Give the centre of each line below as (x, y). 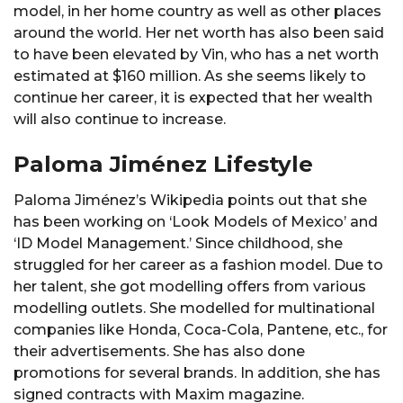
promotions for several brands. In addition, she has (197, 373)
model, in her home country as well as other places (197, 11)
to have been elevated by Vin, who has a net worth (196, 54)
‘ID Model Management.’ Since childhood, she (178, 244)
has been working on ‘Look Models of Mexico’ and (196, 222)
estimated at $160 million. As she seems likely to (190, 76)
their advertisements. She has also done (159, 352)
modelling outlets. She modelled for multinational (194, 309)
